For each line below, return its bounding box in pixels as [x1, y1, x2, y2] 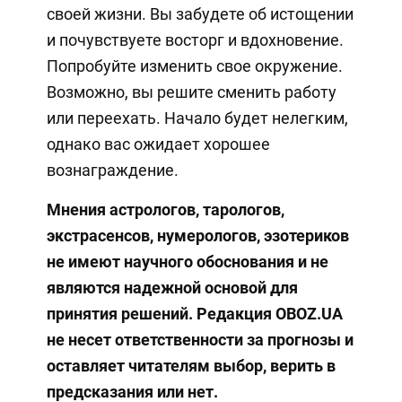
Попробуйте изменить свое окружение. [46, 56, 343, 75]
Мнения [46, 199, 106, 219]
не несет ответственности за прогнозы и [46, 329, 354, 349]
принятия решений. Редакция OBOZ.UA [46, 303, 343, 323]
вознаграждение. [46, 160, 179, 179]
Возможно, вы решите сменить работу [46, 82, 336, 101]
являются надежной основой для [46, 277, 298, 297]
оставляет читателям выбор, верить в [46, 355, 336, 375]
